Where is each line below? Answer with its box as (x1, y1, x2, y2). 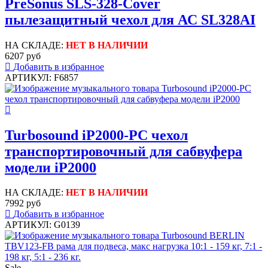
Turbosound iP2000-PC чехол (5, 127, 188, 143)
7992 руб (5, 198, 41, 209)
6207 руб (5, 50, 41, 61)
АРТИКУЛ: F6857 (5, 72, 78, 83)
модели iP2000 (5, 159, 96, 175)
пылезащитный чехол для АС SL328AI (5, 11, 255, 28)
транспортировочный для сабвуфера (5, 143, 242, 159)
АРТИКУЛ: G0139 (5, 220, 80, 230)
